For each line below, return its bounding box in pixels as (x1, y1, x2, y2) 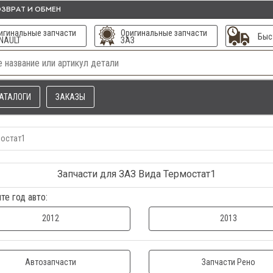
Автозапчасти (24, 257, 76, 267)
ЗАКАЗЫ (55, 92, 85, 102)
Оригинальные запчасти (120, 28, 207, 38)
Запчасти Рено (202, 257, 256, 267)
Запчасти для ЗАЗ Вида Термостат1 (57, 168, 216, 180)
